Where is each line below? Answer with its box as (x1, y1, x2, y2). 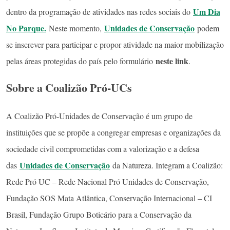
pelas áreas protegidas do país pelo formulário (6, 55, 156, 66)
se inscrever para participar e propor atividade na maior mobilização (6, 39, 224, 50)
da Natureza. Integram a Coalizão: (110, 159, 223, 170)
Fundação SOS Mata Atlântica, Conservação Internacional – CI (6, 192, 212, 203)
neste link (156, 54, 188, 67)
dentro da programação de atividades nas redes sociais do (6, 6, 193, 17)
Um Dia (193, 5, 220, 17)
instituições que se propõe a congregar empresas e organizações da (6, 126, 221, 138)
